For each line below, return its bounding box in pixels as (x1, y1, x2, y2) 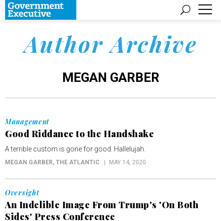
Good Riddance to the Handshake (5, 128, 154, 140)
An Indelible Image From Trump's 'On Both (5, 199, 198, 211)
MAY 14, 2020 (109, 159, 146, 166)
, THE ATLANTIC (53, 159, 100, 166)
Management (5, 117, 49, 126)
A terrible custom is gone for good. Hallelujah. (5, 145, 146, 153)
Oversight (5, 188, 39, 197)
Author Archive (24, 29, 197, 58)
